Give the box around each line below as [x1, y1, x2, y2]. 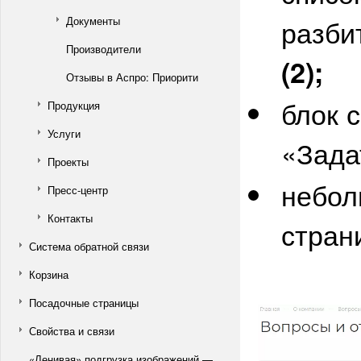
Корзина [29, 267, 68, 282]
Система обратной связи [29, 239, 149, 254]
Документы [66, 13, 120, 28]
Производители [66, 41, 141, 56]
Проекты [48, 154, 89, 169]
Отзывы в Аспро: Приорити [66, 69, 198, 85]
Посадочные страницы [29, 295, 139, 310]
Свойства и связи [29, 323, 114, 338]
